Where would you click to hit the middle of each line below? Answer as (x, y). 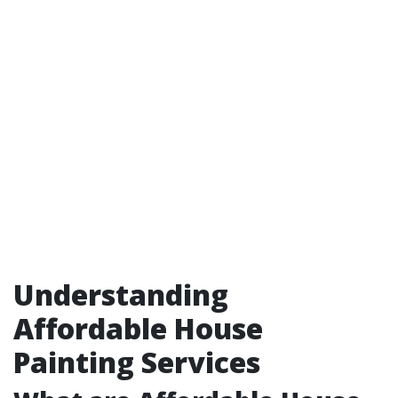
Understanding (121, 295)
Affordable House (138, 328)
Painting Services (137, 362)
